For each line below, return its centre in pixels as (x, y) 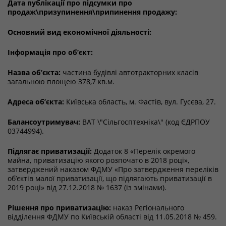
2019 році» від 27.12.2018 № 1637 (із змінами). (87, 187)
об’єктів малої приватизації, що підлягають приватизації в (110, 178)
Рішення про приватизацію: (59, 208)
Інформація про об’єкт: (50, 52)
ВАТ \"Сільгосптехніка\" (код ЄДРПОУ (145, 122)
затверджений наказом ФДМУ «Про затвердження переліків (113, 169)
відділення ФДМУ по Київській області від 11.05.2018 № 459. (112, 217)
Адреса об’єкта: (36, 102)
